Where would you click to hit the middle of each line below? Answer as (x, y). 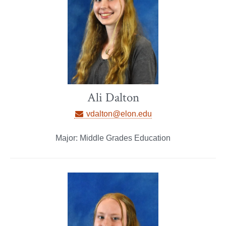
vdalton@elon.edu (118, 114)
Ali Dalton (113, 97)
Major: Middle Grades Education (113, 138)
